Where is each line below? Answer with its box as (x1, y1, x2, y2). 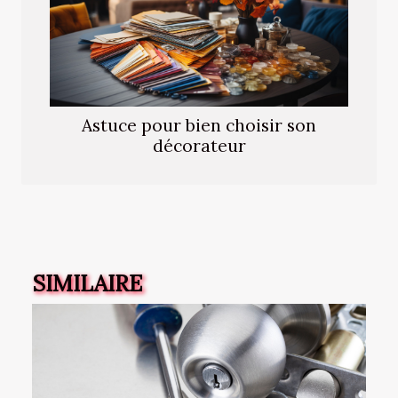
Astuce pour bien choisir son (82, 114, 316, 136)
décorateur (152, 134, 246, 156)
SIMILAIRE (32, 268, 142, 298)
